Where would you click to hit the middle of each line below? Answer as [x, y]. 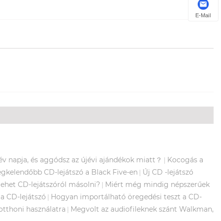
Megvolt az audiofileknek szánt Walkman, [142, 209]
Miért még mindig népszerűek [157, 184]
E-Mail [203, 15]
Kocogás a [185, 160]
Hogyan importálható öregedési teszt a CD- [126, 197]
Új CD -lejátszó [168, 172]
